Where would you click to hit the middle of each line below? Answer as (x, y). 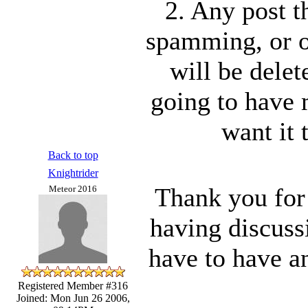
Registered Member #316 (73, 285)
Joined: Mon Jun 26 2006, (73, 298)
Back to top (73, 155)
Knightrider (73, 173)
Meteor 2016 (73, 188)
